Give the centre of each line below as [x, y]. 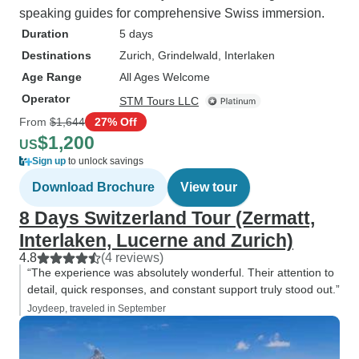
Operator [46, 99]
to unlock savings [105, 161]
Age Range [52, 77]
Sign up [49, 161]
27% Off [116, 121]
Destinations [56, 55]
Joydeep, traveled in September [97, 309]
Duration [45, 34]
